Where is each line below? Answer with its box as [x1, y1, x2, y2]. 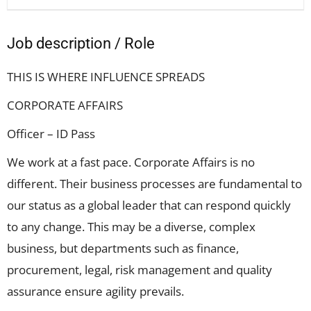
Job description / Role [7, 35, 155, 52]
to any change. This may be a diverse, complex [7, 219, 255, 235]
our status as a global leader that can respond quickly [7, 197, 291, 213]
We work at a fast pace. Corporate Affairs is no [7, 154, 255, 170]
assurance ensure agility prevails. [7, 283, 184, 299]
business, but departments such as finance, [7, 240, 239, 256]
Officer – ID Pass [7, 126, 95, 142]
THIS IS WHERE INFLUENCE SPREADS [7, 69, 205, 85]
